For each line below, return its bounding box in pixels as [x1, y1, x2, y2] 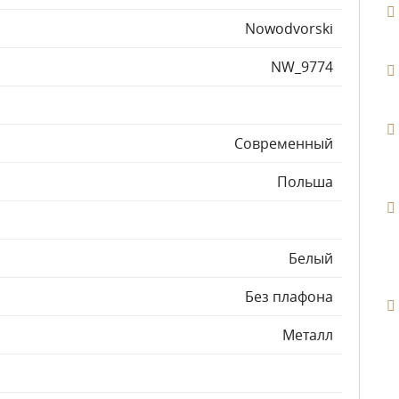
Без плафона [245, 287, 333, 306]
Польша [277, 172, 333, 191]
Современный [234, 134, 333, 153]
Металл [282, 325, 333, 345]
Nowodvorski [245, 19, 333, 38]
